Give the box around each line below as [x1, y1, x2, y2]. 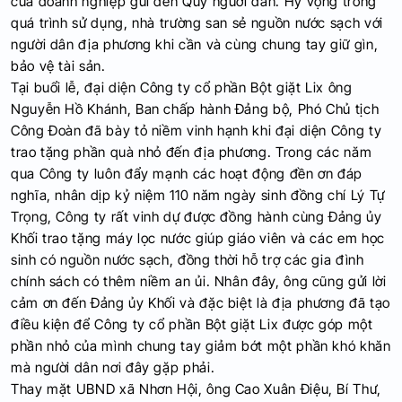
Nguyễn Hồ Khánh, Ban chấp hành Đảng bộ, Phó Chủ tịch [11, 100, 380, 118]
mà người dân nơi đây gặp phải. [11, 359, 215, 376]
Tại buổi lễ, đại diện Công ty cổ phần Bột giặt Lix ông [11, 79, 353, 96]
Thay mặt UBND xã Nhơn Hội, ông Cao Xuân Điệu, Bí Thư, [11, 380, 381, 398]
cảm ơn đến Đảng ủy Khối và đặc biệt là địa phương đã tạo [11, 294, 390, 311]
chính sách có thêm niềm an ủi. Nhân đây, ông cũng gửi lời [11, 273, 387, 290]
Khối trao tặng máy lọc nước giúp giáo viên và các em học [11, 230, 385, 247]
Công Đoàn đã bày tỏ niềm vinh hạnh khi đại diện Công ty [11, 122, 382, 139]
